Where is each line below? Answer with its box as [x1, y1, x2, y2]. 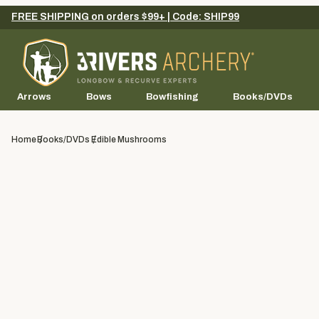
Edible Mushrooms [90, 135, 167, 145]
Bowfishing [146, 91, 199, 102]
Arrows [17, 91, 52, 102]
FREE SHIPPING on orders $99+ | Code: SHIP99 [11, 11, 239, 23]
